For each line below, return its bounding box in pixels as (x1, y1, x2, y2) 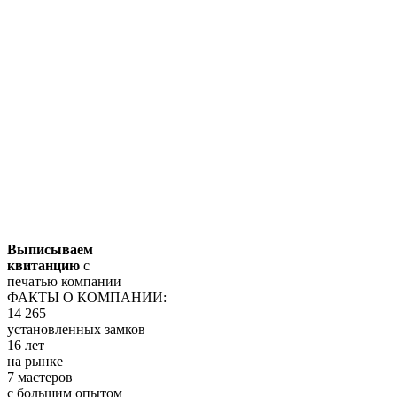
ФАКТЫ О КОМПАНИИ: (7, 289, 167, 305)
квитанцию (7, 257, 80, 273)
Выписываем (7, 241, 93, 257)
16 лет (7, 337, 44, 353)
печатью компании (7, 273, 121, 289)
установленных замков (7, 321, 145, 337)
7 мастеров (7, 369, 73, 385)
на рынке (7, 353, 63, 369)
